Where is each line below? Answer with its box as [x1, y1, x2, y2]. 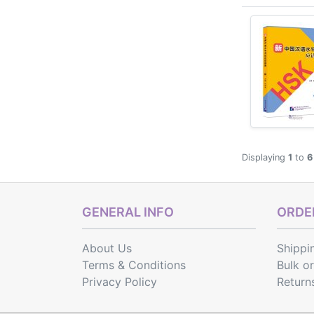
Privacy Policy [82, 275, 157, 289]
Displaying [242, 152, 288, 163]
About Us [82, 241, 132, 255]
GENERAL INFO [82, 205, 174, 219]
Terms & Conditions [82, 258, 186, 272]
